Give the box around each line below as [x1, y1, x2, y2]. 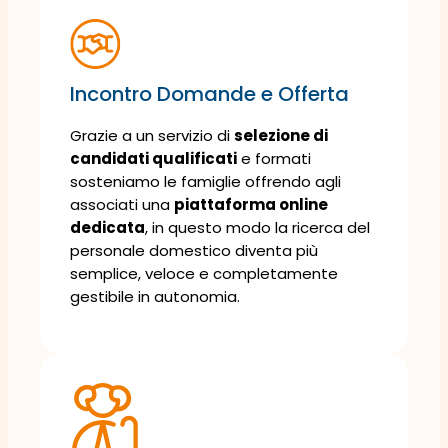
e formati [237, 147, 311, 169]
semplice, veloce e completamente [70, 262, 338, 284]
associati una [70, 193, 174, 215]
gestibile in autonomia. [70, 285, 240, 307]
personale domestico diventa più [70, 239, 318, 261]
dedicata [70, 216, 145, 238]
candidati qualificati [70, 147, 237, 169]
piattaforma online [174, 193, 328, 215]
